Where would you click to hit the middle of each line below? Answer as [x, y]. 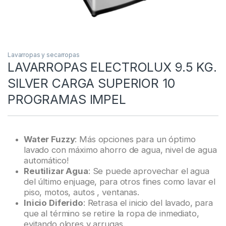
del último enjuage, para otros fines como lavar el [120, 181]
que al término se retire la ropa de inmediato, [111, 213]
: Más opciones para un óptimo [135, 139]
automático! [46, 160]
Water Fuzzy [49, 139]
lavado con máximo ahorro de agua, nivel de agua [120, 150]
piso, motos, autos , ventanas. [81, 192]
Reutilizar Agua [56, 171]
